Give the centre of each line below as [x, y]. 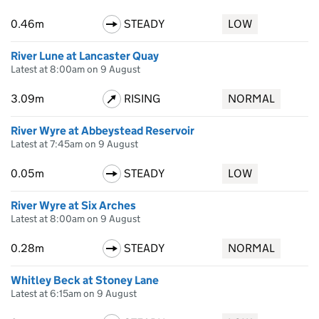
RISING [142, 99]
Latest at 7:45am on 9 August [74, 144]
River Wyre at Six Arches [73, 205]
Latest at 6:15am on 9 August [74, 293]
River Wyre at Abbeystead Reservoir [103, 131]
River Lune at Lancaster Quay [85, 56]
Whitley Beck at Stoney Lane [85, 280]
